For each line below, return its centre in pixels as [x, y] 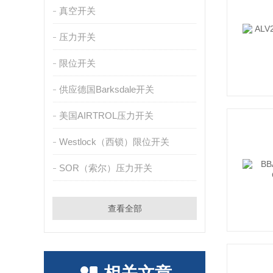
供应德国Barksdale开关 [106, 89]
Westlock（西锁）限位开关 [114, 142]
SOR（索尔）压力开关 [105, 168]
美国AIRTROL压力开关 [106, 115]
